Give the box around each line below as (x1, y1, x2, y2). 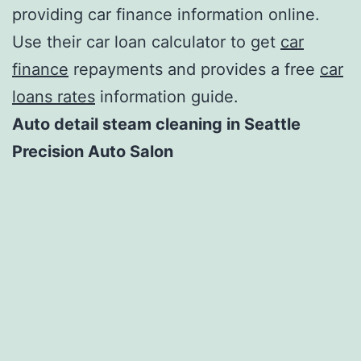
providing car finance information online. (12, 4, 320, 24)
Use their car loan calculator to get (12, 31, 280, 52)
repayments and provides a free (68, 59, 320, 79)
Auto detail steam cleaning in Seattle (12, 114, 301, 134)
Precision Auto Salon (12, 141, 173, 161)
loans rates (12, 86, 95, 106)
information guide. (95, 86, 239, 106)
